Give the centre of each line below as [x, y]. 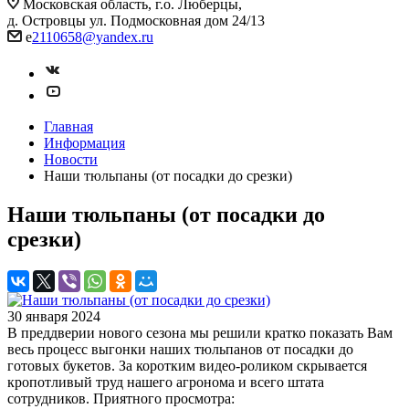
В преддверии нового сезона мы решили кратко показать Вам [200, 332]
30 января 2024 [54, 316]
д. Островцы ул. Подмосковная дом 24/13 [136, 21]
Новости [71, 159]
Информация [84, 143]
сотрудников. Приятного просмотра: [123, 398]
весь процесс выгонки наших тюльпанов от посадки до [180, 349]
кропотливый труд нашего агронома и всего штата [166, 382]
